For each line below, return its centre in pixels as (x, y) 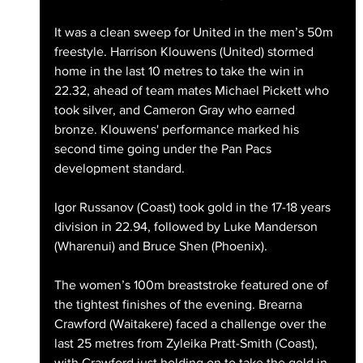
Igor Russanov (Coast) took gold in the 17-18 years (194, 207)
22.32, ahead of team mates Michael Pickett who (193, 91)
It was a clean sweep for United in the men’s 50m (195, 32)
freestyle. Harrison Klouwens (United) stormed (185, 52)
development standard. (119, 169)
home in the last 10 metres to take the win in (180, 71)
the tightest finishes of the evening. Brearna (179, 305)
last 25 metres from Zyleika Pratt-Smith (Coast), (187, 344)
